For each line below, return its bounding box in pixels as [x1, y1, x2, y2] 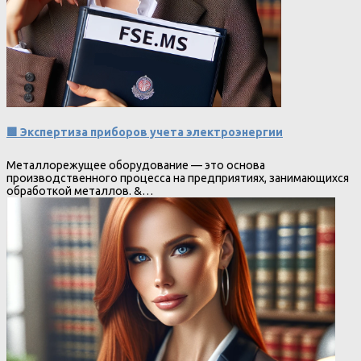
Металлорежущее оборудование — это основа [6, 159, 265, 172]
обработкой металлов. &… [6, 185, 153, 198]
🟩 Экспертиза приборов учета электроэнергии [6, 126, 283, 139]
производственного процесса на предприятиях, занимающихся [6, 172, 349, 185]
